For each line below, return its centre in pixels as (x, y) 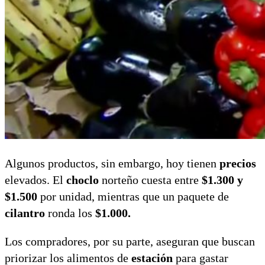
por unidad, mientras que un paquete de (133, 196)
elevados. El (35, 180)
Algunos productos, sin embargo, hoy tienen (112, 163)
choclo (83, 180)
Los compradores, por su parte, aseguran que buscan (130, 241)
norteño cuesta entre (150, 180)
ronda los (69, 213)
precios (238, 163)
